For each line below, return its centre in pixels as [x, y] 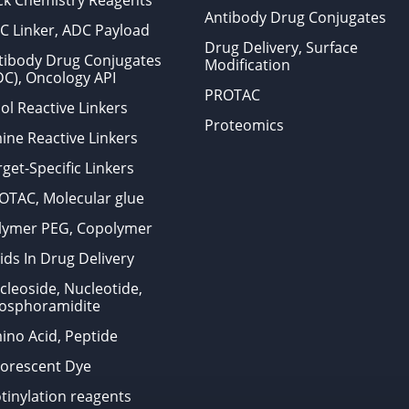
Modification [247, 65]
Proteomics [244, 125]
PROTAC [232, 95]
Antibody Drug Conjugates [295, 17]
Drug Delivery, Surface [281, 47]
